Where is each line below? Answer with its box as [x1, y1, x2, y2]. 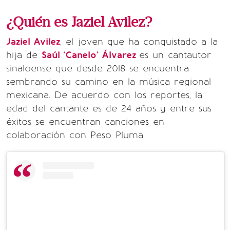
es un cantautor [139, 49, 212, 61]
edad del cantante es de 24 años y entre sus [6, 103, 212, 114]
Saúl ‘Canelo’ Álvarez [42, 49, 139, 61]
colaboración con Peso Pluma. [6, 129, 145, 141]
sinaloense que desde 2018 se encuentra [6, 63, 189, 74]
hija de [6, 49, 42, 61]
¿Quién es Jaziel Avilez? [6, 14, 152, 31]
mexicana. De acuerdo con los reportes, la [6, 89, 202, 101]
